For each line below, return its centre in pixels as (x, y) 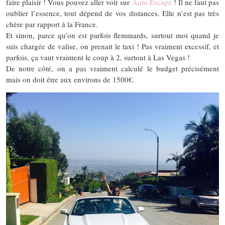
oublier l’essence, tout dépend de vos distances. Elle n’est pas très (113, 13)
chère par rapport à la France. (52, 24)
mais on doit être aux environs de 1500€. (70, 79)
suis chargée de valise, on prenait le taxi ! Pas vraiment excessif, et (113, 46)
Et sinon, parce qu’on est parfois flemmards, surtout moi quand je (113, 35)
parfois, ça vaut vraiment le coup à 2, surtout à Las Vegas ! (98, 57)
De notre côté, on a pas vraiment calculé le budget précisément (113, 68)
